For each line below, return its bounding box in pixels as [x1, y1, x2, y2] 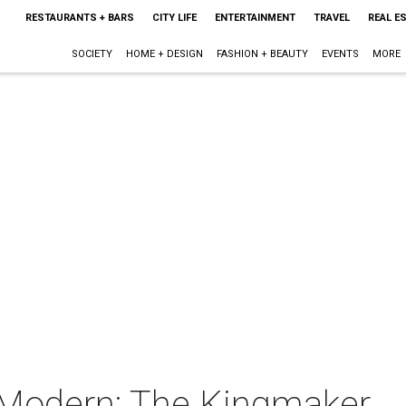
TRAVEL [313, 12, 350, 24]
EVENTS [321, 48, 359, 60]
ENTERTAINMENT [214, 12, 295, 24]
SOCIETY [71, 48, 112, 60]
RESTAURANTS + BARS [24, 12, 134, 24]
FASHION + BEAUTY [216, 48, 308, 60]
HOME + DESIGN [125, 48, 203, 60]
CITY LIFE [151, 12, 197, 24]
